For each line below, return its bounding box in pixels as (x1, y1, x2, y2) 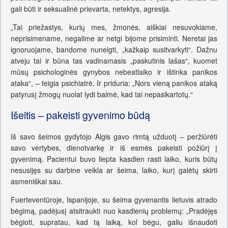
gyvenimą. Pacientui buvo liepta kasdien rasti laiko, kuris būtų (11, 153, 217, 164)
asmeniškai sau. (11, 176, 63, 186)
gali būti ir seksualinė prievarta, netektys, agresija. (11, 3, 171, 14)
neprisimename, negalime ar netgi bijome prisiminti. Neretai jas (11, 33, 217, 43)
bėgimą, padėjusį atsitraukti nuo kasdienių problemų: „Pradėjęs (11, 205, 217, 216)
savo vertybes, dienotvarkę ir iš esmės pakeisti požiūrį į (11, 142, 217, 153)
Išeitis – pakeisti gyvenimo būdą (11, 107, 150, 123)
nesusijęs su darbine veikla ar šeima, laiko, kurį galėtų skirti (11, 164, 217, 175)
